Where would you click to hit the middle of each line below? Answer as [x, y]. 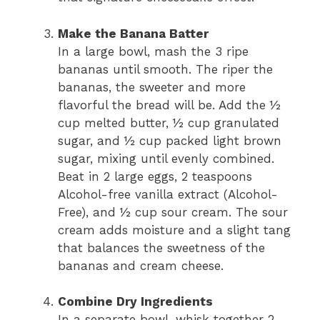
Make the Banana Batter [133, 33]
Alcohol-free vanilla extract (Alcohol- [168, 194]
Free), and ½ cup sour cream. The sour [173, 212]
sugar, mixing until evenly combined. [166, 158]
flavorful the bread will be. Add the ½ [169, 105]
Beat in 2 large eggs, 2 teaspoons [155, 176]
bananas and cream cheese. [141, 265]
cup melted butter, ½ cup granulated [169, 122]
